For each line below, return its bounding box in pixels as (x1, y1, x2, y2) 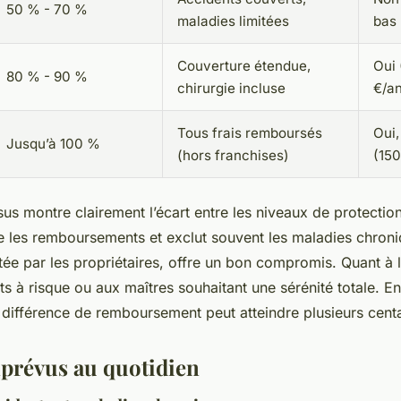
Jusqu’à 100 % (6, 135, 100, 153)
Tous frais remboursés (177, 124, 322, 142)
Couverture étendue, (177, 57, 311, 75)
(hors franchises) (177, 147, 289, 165)
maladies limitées (177, 13, 289, 30)
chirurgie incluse (177, 80, 286, 98)
